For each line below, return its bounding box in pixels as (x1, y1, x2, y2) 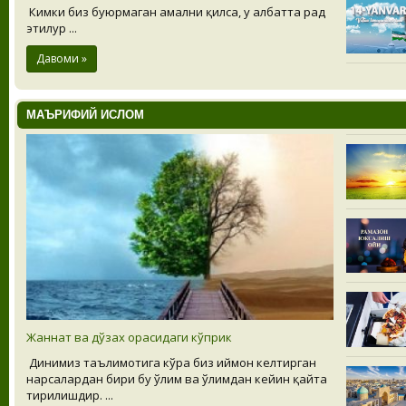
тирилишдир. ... (26, 387, 113, 404)
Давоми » (36, 51, 87, 67)
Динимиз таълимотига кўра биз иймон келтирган (26, 354, 316, 372)
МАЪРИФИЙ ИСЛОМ (26, 108, 144, 122)
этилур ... (26, 20, 77, 37)
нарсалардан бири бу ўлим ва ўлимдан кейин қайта (26, 371, 327, 388)
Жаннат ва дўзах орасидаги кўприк (26, 329, 232, 346)
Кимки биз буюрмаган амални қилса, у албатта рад (26, 4, 325, 21)
